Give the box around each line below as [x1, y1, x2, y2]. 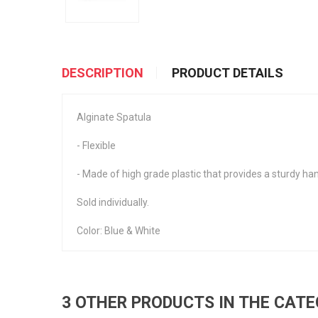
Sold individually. [77, 197, 149, 208]
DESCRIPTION [62, 65, 143, 80]
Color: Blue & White [77, 225, 160, 236]
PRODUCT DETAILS [172, 65, 284, 80]
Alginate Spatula [77, 111, 151, 123]
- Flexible [77, 140, 116, 151]
